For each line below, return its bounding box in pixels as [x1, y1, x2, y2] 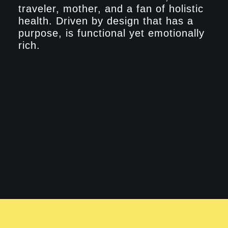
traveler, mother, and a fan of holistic [18, 3, 204, 15]
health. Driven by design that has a [18, 15, 193, 27]
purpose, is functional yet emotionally [18, 27, 205, 39]
